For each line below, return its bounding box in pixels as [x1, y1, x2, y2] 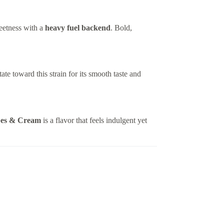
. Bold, [110, 23, 132, 32]
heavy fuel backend [44, 23, 110, 32]
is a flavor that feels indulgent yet [40, 116, 147, 125]
